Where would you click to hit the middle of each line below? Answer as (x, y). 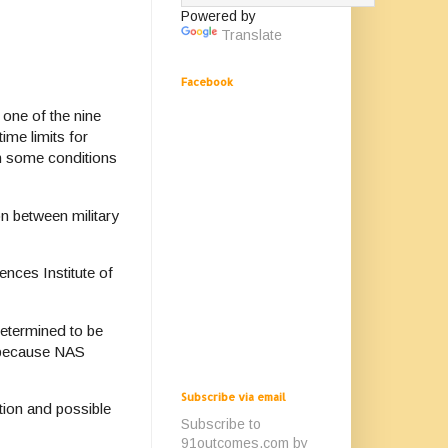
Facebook (207, 82)
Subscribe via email (233, 397)
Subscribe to (221, 424)
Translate (251, 35)
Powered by (218, 16)
